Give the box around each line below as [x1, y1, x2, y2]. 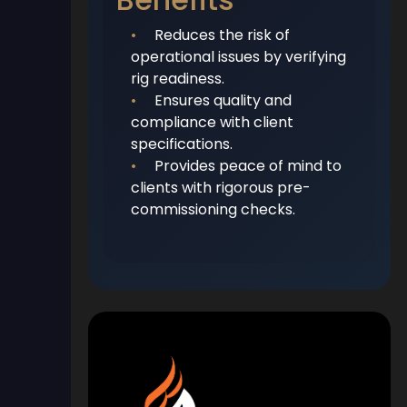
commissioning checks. [131, 198, 296, 220]
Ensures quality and [154, 89, 293, 111]
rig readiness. [131, 67, 225, 89]
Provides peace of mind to [154, 154, 342, 176]
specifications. [131, 133, 233, 154]
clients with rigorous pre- [131, 176, 312, 198]
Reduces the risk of [154, 24, 291, 45]
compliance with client [131, 111, 294, 133]
